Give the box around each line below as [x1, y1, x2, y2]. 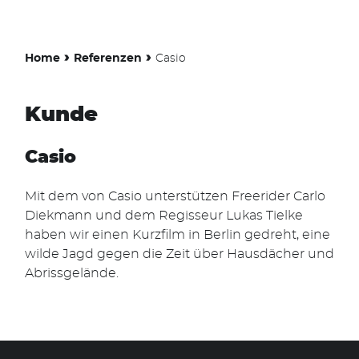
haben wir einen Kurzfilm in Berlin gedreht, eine [25, 228, 330, 241]
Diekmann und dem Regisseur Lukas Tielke [25, 208, 303, 222]
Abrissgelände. [25, 266, 119, 280]
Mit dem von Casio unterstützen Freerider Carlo [25, 189, 325, 203]
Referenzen [74, 52, 142, 64]
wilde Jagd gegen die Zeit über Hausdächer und [25, 247, 334, 260]
